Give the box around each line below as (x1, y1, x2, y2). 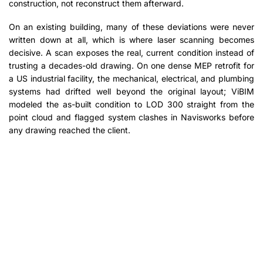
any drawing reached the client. (9, 125, 130, 136)
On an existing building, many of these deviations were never (9, 22, 254, 32)
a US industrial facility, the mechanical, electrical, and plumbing (9, 73, 254, 84)
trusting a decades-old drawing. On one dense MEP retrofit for (9, 60, 254, 71)
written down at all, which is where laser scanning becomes (9, 35, 254, 45)
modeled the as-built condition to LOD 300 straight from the (9, 99, 254, 110)
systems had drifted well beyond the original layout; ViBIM (9, 86, 254, 97)
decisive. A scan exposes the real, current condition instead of (9, 48, 254, 58)
